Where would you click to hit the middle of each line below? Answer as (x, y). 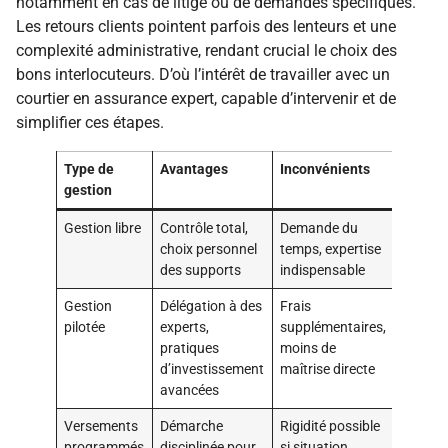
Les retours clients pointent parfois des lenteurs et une (206, 27)
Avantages (194, 170)
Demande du (319, 229)
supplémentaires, (333, 328)
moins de (308, 349)
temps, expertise (331, 250)
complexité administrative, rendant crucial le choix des (206, 51)
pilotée (85, 328)
